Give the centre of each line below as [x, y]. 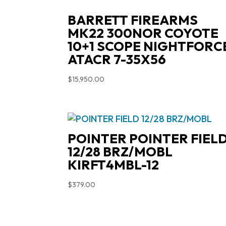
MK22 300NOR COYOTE [143, 33]
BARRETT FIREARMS [133, 20]
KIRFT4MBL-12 [114, 165]
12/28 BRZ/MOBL [120, 152]
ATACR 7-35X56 [117, 59]
